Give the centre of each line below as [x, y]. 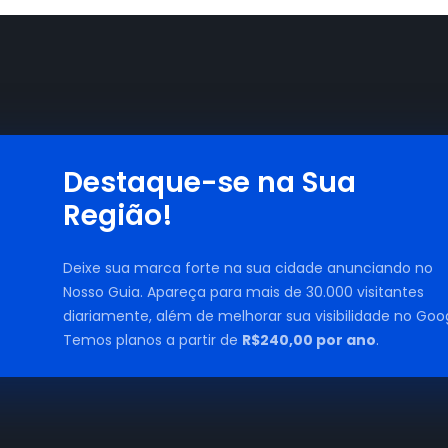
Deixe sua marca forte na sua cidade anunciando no [247, 268]
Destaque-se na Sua [209, 183]
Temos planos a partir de [152, 340]
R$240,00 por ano [308, 340]
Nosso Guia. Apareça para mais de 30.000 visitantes [243, 292]
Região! [117, 216]
